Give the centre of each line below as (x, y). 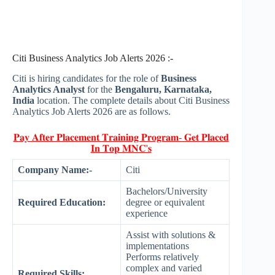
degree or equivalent (165, 203)
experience (147, 214)
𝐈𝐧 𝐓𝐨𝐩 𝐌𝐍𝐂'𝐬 (121, 149)
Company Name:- (55, 170)
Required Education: (62, 203)
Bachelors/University (167, 192)
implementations (157, 246)
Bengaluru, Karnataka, (163, 90)
